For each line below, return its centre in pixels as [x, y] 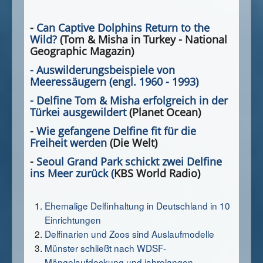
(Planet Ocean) [165, 112]
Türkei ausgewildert [80, 112]
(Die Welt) [132, 142]
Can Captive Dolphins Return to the [123, 27]
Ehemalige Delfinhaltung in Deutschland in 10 [137, 205]
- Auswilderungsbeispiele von [102, 70]
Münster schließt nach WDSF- [105, 247]
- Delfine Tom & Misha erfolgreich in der [129, 100]
